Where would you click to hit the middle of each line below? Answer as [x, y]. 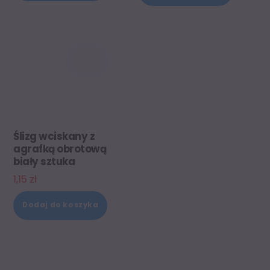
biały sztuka [44, 161]
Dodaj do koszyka [61, 205]
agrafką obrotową [60, 149]
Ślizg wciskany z [54, 136]
